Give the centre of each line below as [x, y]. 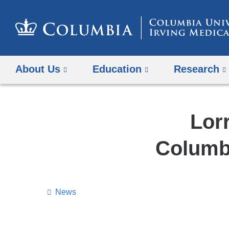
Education [117, 69]
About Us [38, 69]
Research [197, 69]
